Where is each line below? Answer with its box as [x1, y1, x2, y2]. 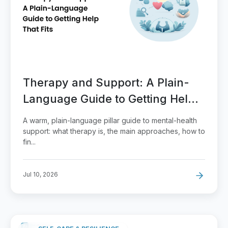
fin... [23, 137, 36, 147]
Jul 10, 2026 [23, 170, 58, 179]
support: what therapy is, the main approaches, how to [23, 127, 205, 136]
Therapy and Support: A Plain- [23, 76, 189, 90]
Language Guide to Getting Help [23, 92, 195, 106]
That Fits [23, 108, 69, 122]
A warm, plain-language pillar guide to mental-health [23, 116, 197, 125]
